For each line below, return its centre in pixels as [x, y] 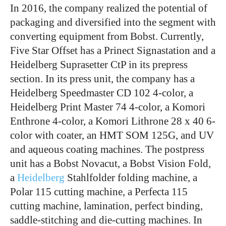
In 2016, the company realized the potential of [109, 8]
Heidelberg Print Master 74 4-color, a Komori [108, 107]
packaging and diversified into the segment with [113, 22]
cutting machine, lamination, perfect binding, [106, 206]
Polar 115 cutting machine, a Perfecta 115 [99, 192]
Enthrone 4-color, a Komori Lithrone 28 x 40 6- [113, 121]
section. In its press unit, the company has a [102, 79]
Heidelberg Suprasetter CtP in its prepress [99, 65]
